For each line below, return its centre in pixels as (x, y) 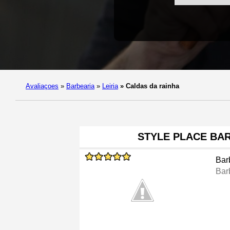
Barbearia (80, 86)
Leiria (110, 86)
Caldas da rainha (151, 86)
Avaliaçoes (42, 86)
